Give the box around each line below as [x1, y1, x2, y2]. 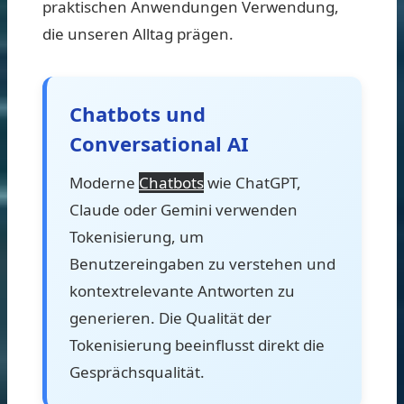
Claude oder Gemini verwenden [69, 198, 298, 220]
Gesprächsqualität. [69, 361, 205, 382]
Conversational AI [69, 129, 249, 157]
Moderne [69, 171, 139, 193]
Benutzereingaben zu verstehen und [69, 252, 335, 274]
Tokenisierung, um [69, 225, 204, 247]
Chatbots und [69, 99, 206, 127]
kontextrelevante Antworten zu [69, 280, 295, 301]
